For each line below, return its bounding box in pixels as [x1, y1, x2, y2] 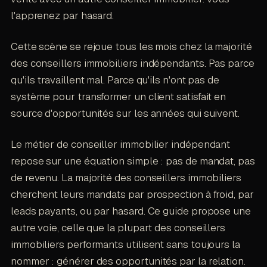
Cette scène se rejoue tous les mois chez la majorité [10, 39, 252, 53]
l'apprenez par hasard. [10, 8, 114, 22]
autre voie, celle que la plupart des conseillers [10, 221, 226, 234]
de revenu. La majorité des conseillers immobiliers [10, 170, 241, 184]
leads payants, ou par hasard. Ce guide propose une [10, 204, 251, 218]
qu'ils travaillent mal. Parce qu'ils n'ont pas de [10, 73, 219, 86]
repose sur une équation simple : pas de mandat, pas [10, 154, 255, 167]
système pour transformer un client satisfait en [10, 89, 226, 103]
